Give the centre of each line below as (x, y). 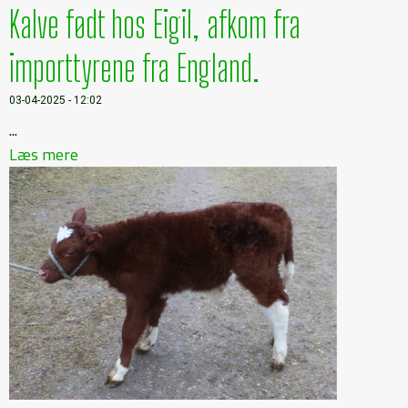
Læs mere (44, 154)
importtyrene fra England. (134, 68)
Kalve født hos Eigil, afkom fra (155, 24)
